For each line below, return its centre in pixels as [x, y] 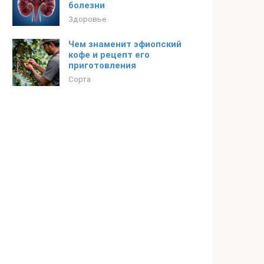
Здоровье [88, 19]
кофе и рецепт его [109, 55]
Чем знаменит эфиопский [125, 44]
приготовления [102, 65]
